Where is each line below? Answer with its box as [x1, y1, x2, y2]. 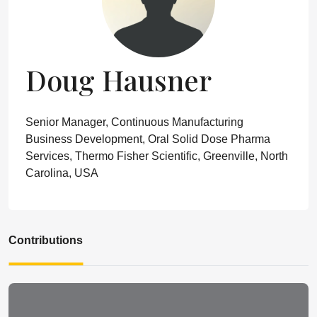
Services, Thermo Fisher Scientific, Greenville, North [25, 150, 288, 162]
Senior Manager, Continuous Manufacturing [25, 116, 243, 128]
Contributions [8, 234, 83, 246]
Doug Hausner [25, 61, 212, 98]
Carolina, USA [25, 167, 98, 179]
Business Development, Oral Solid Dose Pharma [25, 133, 270, 145]
